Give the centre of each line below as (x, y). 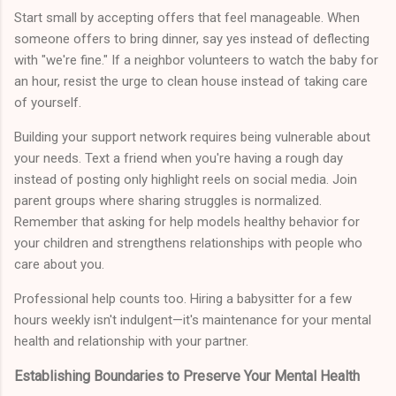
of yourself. (48, 103)
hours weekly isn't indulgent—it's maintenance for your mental (193, 320)
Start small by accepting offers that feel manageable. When (187, 18)
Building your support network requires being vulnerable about (192, 137)
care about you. (59, 265)
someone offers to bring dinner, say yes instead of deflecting (192, 39)
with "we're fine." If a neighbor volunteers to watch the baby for (196, 61)
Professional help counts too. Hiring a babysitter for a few (183, 299)
